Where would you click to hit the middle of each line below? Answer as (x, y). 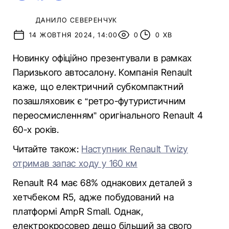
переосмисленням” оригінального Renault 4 (108, 115)
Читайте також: (47, 149)
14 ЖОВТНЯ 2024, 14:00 (74, 35)
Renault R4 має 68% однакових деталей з (102, 183)
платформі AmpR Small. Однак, (78, 211)
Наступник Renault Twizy (135, 149)
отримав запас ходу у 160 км (75, 163)
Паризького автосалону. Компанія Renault (103, 72)
